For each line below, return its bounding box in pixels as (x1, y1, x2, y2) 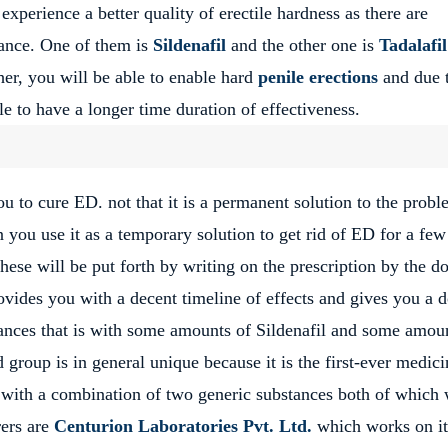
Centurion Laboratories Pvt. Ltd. (54, 416, 312, 436)
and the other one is (226, 35, 379, 55)
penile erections (258, 67, 378, 87)
